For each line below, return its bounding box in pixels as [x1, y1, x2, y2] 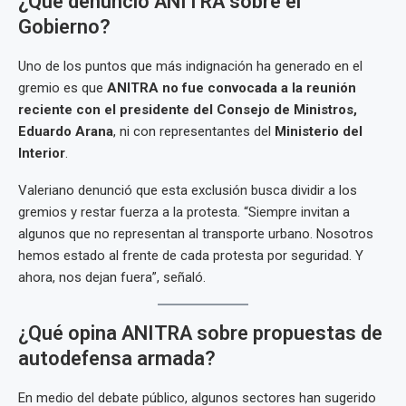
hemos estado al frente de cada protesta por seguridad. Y [18, 247, 363, 264]
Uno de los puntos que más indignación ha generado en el [18, 58, 362, 74]
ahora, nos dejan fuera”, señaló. [18, 269, 206, 285]
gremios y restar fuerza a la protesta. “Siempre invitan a [18, 204, 350, 220]
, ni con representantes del [113, 123, 275, 140]
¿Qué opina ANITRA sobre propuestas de [18, 322, 382, 344]
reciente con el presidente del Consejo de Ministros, [18, 101, 357, 118]
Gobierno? [18, 15, 111, 38]
